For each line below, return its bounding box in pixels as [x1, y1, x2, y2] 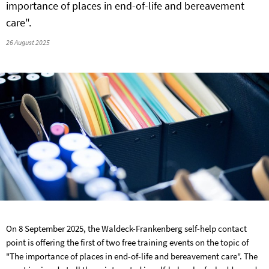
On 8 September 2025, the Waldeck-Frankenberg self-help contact [6, 223, 247, 235]
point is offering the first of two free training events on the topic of [6, 237, 249, 249]
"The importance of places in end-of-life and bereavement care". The [6, 250, 258, 262]
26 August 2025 [6, 37, 50, 47]
